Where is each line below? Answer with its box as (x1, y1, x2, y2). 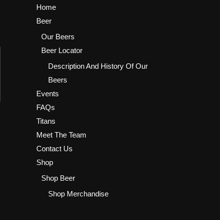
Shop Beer (41, 173, 75, 182)
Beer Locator (41, 46, 82, 55)
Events (36, 89, 59, 98)
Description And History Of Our (48, 61, 148, 70)
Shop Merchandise (48, 189, 109, 198)
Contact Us (36, 144, 73, 153)
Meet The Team (36, 130, 86, 139)
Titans (36, 116, 55, 125)
